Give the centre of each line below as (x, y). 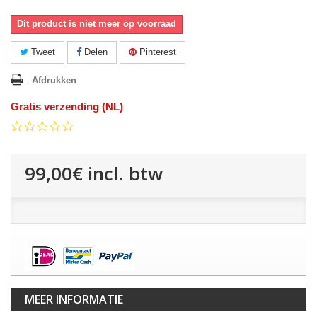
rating (85, 150)
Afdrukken (54, 81)
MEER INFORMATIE (74, 300)
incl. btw (123, 174)
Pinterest (156, 52)
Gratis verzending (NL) (67, 107)
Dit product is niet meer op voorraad (97, 24)
